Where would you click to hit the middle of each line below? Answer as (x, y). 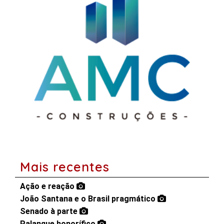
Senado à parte (50, 211)
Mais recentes (65, 167)
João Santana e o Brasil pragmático (89, 199)
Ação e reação (48, 186)
